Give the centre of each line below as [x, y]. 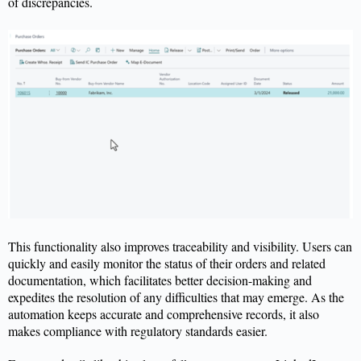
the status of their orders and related [234, 263]
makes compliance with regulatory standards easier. [140, 331]
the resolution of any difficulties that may [161, 297]
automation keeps [54, 314]
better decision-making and [242, 280]
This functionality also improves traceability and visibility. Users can [180, 247]
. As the [324, 297]
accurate [121, 314]
